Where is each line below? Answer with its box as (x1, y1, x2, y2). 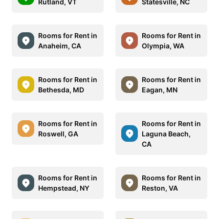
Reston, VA (142, 183, 178, 192)
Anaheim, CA (38, 41, 81, 50)
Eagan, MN (142, 85, 177, 94)
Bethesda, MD (38, 85, 84, 94)
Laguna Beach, (142, 129, 191, 138)
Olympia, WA (142, 41, 184, 50)
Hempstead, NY (38, 183, 89, 192)
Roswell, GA (38, 129, 78, 138)
